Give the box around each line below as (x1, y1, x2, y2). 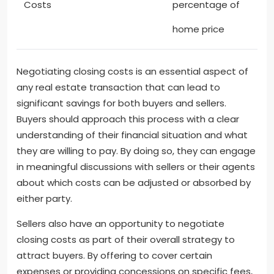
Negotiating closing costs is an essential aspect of (17, 64, 248, 78)
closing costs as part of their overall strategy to (17, 232, 235, 246)
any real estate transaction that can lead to (17, 80, 220, 94)
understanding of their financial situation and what (17, 128, 248, 141)
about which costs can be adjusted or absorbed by (17, 176, 251, 189)
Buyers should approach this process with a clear (17, 112, 239, 125)
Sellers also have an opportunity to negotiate (17, 217, 224, 230)
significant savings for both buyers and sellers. (17, 96, 226, 109)
